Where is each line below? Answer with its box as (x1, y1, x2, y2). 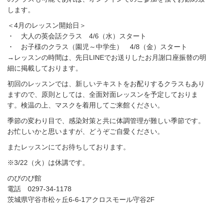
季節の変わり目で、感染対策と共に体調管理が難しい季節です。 (7, 117, 205, 125)
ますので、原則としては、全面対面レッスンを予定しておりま (7, 91, 198, 98)
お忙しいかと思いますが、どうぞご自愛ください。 (7, 127, 164, 135)
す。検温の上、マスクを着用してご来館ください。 (7, 101, 164, 109)
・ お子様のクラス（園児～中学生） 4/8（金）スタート (7, 43, 187, 51)
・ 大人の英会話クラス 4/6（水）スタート (7, 32, 146, 40)
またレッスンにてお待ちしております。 (7, 143, 130, 151)
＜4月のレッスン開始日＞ (7, 21, 86, 29)
